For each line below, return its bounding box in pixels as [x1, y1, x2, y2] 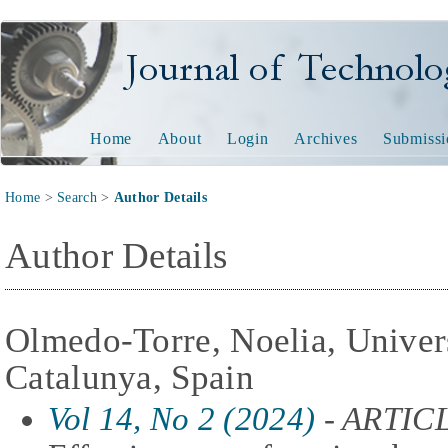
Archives [294, 130, 358, 147]
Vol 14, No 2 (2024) [47, 400, 316, 437]
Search [57, 190, 97, 205]
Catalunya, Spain [5, 357, 254, 396]
